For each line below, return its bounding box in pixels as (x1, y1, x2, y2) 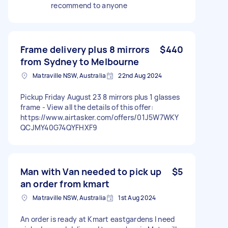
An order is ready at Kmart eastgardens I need (20, 214, 175, 224)
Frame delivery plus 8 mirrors (20, 43, 150, 55)
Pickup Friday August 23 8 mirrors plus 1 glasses (20, 92, 180, 102)
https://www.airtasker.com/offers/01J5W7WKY (20, 112, 179, 122)
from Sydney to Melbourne (20, 55, 139, 68)
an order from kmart (20, 177, 109, 190)
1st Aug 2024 (118, 193, 156, 202)
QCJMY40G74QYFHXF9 (20, 122, 98, 132)
